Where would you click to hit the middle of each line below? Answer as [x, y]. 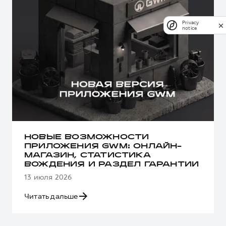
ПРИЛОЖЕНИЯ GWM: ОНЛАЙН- [103, 146]
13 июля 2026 [48, 177]
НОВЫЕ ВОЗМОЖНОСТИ [87, 137]
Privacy [191, 22]
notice [190, 28]
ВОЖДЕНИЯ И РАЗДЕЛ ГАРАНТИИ [112, 164]
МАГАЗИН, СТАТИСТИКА [88, 155]
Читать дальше [51, 196]
